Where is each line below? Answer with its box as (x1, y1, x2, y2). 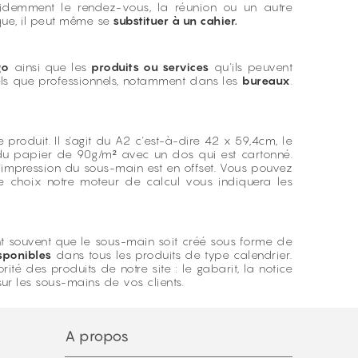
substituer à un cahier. (109, 14, 238, 27)
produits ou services (91, 60, 209, 74)
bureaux (242, 74, 291, 87)
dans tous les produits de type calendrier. (51, 248, 292, 261)
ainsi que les (9, 60, 92, 74)
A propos (65, 328, 129, 344)
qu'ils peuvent (209, 60, 293, 74)
